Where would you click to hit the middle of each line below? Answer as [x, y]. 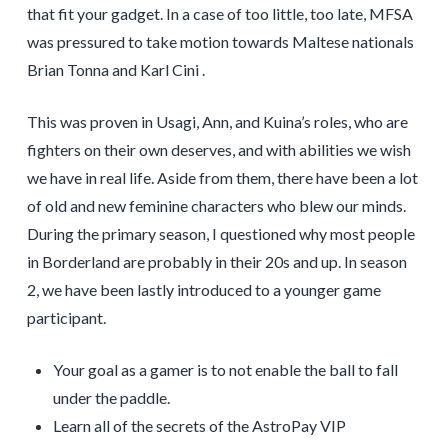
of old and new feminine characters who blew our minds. [216, 205]
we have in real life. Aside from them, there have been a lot [222, 177]
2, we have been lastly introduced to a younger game [203, 289]
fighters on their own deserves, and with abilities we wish [218, 149]
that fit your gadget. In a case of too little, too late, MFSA [219, 13]
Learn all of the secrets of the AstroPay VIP [200, 425]
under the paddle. [112, 397]
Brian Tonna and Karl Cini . [115, 69]
